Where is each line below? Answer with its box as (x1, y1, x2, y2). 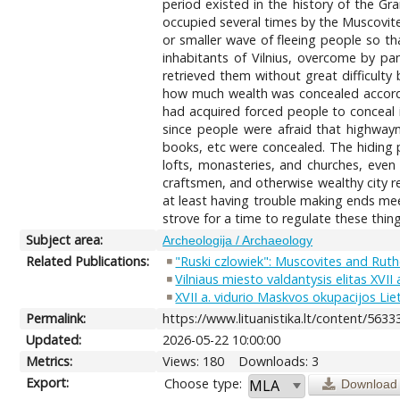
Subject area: (26, 230, 104, 248)
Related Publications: (26, 252, 150, 270)
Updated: (26, 330, 82, 348)
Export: (26, 373, 70, 391)
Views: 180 (162, 352, 225, 370)
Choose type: (164, 374, 243, 392)
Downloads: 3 (238, 352, 320, 370)
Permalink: (26, 309, 87, 327)
